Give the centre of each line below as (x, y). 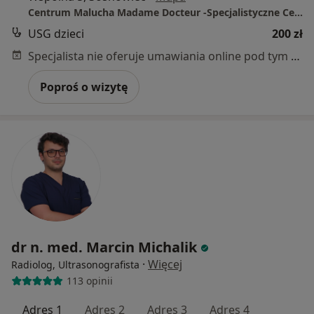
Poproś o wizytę (84, 87)
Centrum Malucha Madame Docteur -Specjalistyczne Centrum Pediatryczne (299, 12)
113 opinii (89, 281)
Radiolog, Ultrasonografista (75, 264)
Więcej (165, 264)
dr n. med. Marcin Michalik (104, 247)
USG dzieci (56, 33)
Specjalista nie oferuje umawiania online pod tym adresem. (295, 56)
